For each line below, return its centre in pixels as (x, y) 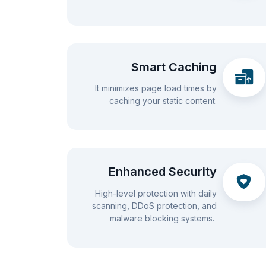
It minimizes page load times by (156, 88)
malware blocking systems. (164, 218)
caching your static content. (163, 101)
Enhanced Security (163, 172)
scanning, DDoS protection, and (155, 205)
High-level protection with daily (156, 193)
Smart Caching (174, 67)
